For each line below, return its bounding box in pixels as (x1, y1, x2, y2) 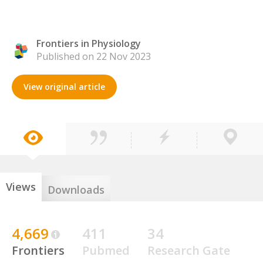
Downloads (48, 183, 104, 197)
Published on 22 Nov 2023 (36, 50, 151, 63)
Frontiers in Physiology (36, 37, 141, 50)
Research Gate (147, 242, 230, 258)
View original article (23, 81, 105, 92)
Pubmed (82, 242, 130, 258)
